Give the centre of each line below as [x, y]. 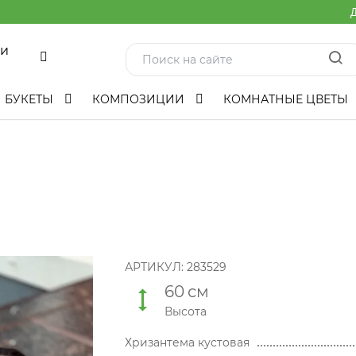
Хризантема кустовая [187, 342]
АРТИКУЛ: [155, 267]
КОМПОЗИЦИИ [140, 99]
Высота [185, 311]
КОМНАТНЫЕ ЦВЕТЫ [286, 99]
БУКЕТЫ [31, 99]
